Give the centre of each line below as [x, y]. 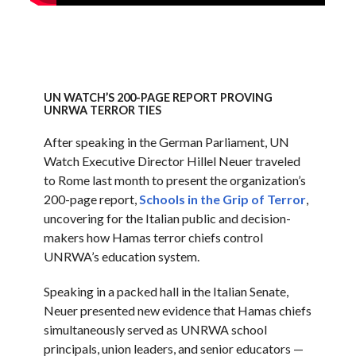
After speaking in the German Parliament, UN [166, 142]
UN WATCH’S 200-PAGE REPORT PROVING [158, 98]
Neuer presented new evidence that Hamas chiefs [177, 311]
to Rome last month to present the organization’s [174, 180]
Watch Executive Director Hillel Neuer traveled [172, 161]
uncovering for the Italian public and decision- [167, 219]
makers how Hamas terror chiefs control [153, 238]
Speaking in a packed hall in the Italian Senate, [166, 292]
